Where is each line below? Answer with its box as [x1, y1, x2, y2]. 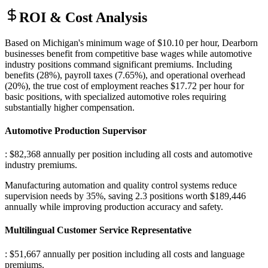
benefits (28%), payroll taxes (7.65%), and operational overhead [5, 69, 245, 80]
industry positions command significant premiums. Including [5, 59, 232, 69]
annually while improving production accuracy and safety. [5, 202, 223, 212]
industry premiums [5, 160, 75, 170]
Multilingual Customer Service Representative [5, 225, 191, 236]
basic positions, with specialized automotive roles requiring [5, 91, 226, 102]
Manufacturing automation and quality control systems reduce [5, 180, 237, 191]
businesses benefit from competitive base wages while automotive [5, 48, 252, 59]
